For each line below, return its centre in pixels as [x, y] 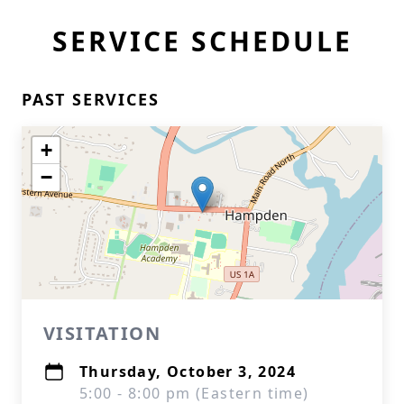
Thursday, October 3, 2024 [188, 372]
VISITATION [102, 333]
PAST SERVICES [91, 99]
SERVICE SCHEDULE [202, 41]
